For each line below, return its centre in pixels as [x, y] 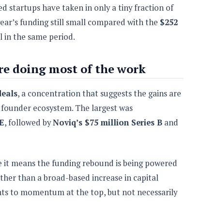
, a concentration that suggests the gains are [99, 93]
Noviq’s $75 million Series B [108, 122]
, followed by [29, 122]
